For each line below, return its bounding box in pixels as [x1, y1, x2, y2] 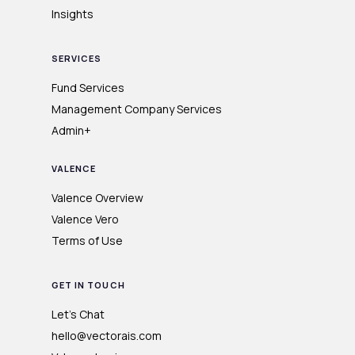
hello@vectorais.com [51, 328, 162, 344]
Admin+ [51, 123, 91, 139]
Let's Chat [51, 307, 105, 323]
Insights [51, 6, 94, 22]
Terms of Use [51, 233, 123, 249]
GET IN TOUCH [51, 279, 125, 292]
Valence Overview [51, 190, 143, 206]
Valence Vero [51, 212, 119, 227]
